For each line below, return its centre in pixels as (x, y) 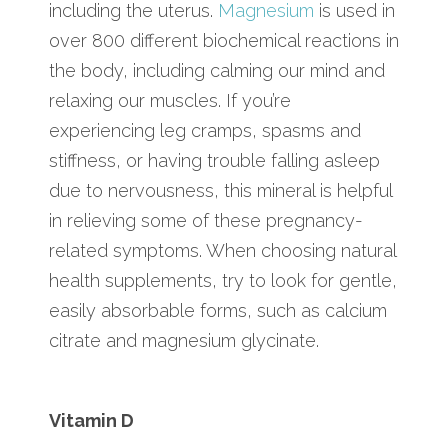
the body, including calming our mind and (217, 70)
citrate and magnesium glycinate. (184, 340)
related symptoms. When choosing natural (222, 250)
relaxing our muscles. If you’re (170, 100)
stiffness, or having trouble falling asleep (214, 160)
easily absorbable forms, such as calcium (218, 310)
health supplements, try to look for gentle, (223, 280)
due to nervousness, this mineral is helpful (220, 190)
